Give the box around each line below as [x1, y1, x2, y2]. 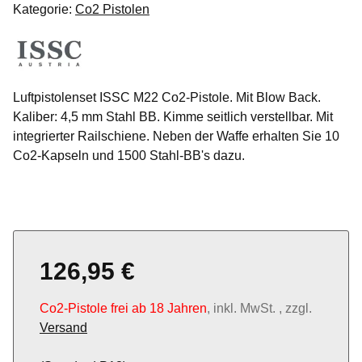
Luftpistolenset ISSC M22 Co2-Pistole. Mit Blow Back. [13, 90, 321, 105]
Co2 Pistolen [75, 2, 149, 17]
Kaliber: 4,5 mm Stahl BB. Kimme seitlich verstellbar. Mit [13, 110, 333, 124]
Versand [40, 321, 87, 335]
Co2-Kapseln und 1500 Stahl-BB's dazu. [13, 149, 245, 163]
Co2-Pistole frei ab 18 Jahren [40, 301, 207, 316]
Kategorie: [13, 2, 75, 17]
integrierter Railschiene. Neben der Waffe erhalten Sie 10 [13, 129, 339, 144]
